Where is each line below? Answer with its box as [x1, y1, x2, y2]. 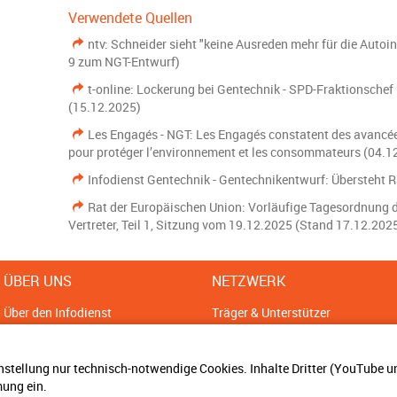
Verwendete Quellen [68, 8, 193, 27]
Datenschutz [4, 368, 74, 385]
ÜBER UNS [4, 271, 72, 291]
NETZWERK [212, 271, 285, 291]
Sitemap [4, 325, 51, 342]
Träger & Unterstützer [212, 304, 331, 321]
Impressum [4, 346, 66, 363]
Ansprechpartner [212, 325, 305, 342]
